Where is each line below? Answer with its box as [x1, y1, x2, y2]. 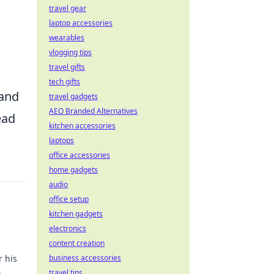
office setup [49, 194, 89, 204]
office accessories [49, 150, 110, 160]
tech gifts [49, 76, 80, 87]
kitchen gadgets [49, 209, 103, 219]
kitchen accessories [49, 120, 116, 131]
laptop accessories [49, 18, 113, 28]
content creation [49, 238, 105, 248]
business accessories [49, 253, 121, 263]
